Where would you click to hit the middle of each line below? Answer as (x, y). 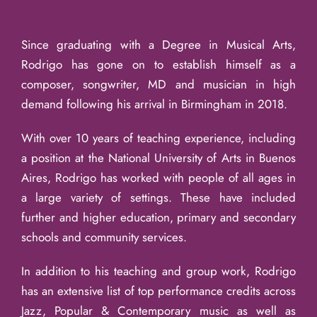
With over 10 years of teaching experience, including (158, 138)
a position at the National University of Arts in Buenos (158, 157)
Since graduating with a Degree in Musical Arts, (158, 44)
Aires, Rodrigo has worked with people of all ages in (158, 177)
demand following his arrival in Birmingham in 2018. (154, 104)
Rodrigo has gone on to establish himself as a (158, 64)
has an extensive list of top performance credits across (158, 290)
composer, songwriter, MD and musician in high (158, 84)
